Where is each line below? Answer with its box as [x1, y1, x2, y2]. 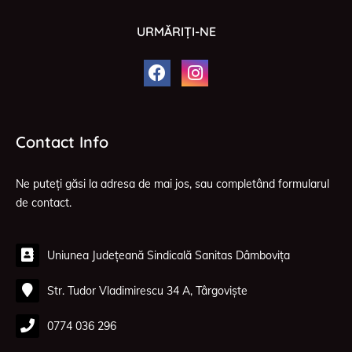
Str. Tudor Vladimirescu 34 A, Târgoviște [47, 283, 247, 298]
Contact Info [16, 131, 108, 152]
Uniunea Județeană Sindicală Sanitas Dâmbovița [47, 247, 290, 262]
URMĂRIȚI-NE [136, 23, 216, 39]
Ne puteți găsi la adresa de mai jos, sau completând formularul [16, 176, 329, 191]
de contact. [16, 195, 71, 210]
